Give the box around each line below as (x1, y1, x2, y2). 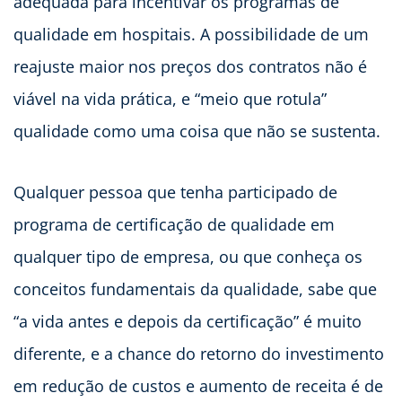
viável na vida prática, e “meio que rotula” (13, 88, 327, 110)
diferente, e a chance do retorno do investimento (13, 343, 384, 365)
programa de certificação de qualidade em (13, 214, 335, 236)
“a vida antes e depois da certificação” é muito (13, 310, 362, 333)
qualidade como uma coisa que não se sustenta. (13, 120, 380, 143)
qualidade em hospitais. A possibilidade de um (13, 23, 369, 46)
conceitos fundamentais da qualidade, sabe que (13, 278, 377, 301)
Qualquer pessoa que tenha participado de (13, 181, 337, 204)
